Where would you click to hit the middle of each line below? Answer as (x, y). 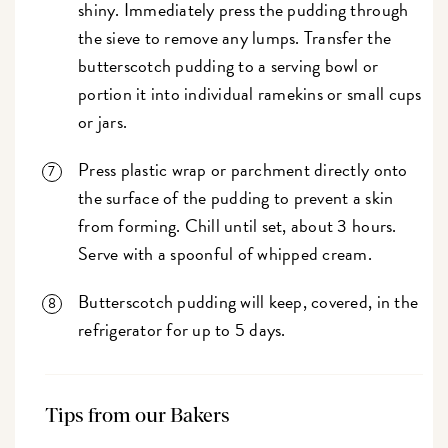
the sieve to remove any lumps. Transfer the (235, 38)
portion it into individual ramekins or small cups (250, 94)
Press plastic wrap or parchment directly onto (243, 170)
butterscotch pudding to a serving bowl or (228, 66)
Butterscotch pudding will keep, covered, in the (248, 302)
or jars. (105, 122)
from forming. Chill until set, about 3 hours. (237, 226)
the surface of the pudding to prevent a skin (236, 198)
